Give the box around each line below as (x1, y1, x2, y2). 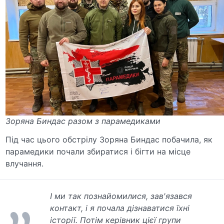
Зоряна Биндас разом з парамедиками (5, 115, 161, 126)
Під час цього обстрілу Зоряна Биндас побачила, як (5, 134, 213, 144)
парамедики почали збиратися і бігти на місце (5, 146, 191, 156)
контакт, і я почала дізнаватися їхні (50, 202, 190, 213)
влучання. (5, 158, 44, 168)
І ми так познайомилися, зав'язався (50, 190, 192, 201)
